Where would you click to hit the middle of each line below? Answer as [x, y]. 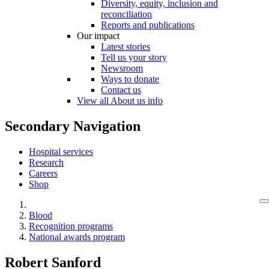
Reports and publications [148, 25]
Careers [43, 173]
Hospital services [61, 151]
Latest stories [125, 46]
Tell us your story [134, 57]
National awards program [77, 237]
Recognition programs [71, 226]
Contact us [121, 89]
